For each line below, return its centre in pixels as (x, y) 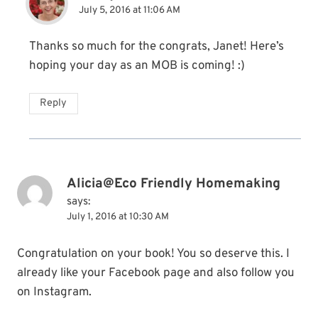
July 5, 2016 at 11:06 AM (130, 10)
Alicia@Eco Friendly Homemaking (174, 184)
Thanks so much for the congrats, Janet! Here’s (157, 47)
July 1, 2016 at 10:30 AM (118, 217)
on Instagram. (54, 293)
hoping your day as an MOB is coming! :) (137, 66)
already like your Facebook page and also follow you (156, 274)
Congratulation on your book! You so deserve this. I (153, 254)
